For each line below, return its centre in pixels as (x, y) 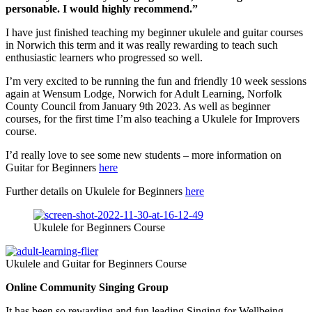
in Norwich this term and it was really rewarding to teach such (142, 45)
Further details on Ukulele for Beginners (95, 192)
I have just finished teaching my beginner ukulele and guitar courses (154, 33)
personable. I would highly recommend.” (102, 9)
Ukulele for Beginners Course (99, 228)
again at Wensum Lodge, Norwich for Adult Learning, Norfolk (144, 94)
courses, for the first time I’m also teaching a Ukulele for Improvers (153, 119)
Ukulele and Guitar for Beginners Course (96, 264)
